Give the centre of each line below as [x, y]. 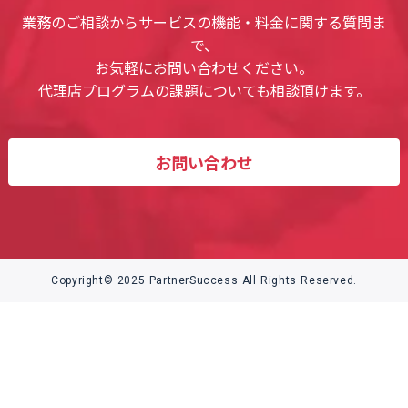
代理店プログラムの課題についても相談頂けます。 [204, 91]
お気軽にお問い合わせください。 [204, 68]
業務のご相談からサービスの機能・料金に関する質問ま [204, 22]
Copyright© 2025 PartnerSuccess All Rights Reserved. [204, 281]
